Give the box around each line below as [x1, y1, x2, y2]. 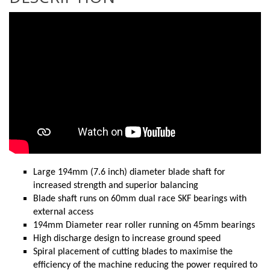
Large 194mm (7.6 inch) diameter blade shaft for [33, 168, 225, 178]
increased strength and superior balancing [33, 181, 198, 191]
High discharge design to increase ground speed [33, 234, 221, 244]
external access [33, 207, 93, 218]
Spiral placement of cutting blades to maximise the [33, 247, 233, 257]
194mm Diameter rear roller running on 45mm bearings [33, 221, 255, 231]
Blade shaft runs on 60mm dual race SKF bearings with [33, 194, 246, 204]
